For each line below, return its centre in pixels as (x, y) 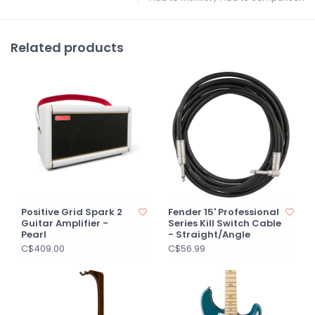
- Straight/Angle (209, 234)
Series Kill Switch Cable (225, 223)
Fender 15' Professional (224, 212)
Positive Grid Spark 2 (72, 212)
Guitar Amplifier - (65, 223)
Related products (67, 47)
